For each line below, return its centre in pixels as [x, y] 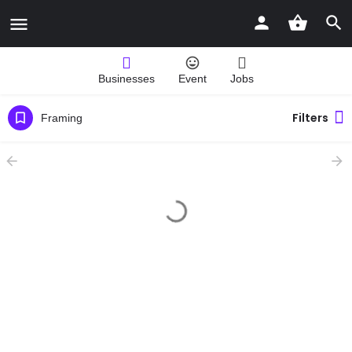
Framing [62, 117]
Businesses [126, 79]
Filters [310, 118]
